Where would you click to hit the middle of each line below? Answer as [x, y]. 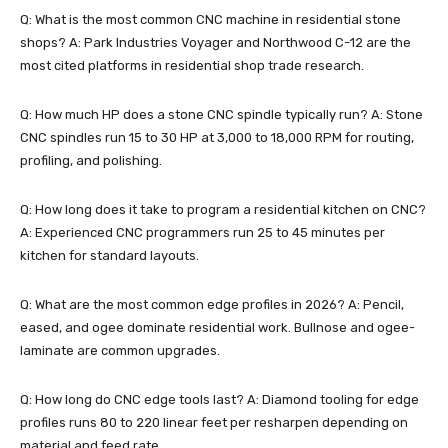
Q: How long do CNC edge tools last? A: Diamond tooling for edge [219, 400]
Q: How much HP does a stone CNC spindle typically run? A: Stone [221, 115]
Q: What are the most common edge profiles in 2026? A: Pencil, [212, 305]
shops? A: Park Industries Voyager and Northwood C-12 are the [215, 43]
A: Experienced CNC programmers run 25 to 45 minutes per [202, 233]
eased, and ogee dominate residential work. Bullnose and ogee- [217, 328]
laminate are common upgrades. [120, 351]
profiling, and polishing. [91, 161]
